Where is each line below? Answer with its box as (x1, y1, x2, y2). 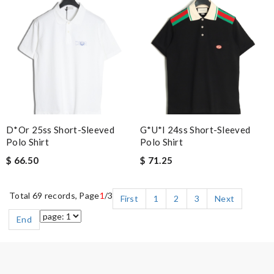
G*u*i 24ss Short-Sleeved (140, 124, 251, 136)
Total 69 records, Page (9, 190, 100, 201)
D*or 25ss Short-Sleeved (6, 124, 114, 136)
